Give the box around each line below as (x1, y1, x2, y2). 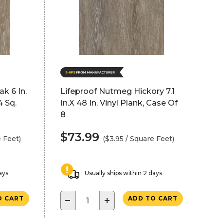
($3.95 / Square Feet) (102, 134, 174, 143)
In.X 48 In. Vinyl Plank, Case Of (60, 98, 178, 108)
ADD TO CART (127, 195, 178, 202)
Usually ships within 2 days (84, 169, 162, 177)
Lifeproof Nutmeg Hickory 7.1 (60, 87, 175, 96)
